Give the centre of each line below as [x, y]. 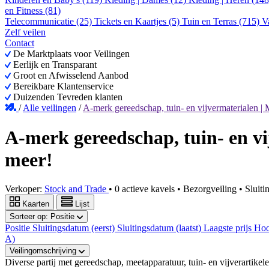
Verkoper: [25, 189]
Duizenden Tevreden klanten [67, 97]
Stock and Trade [77, 189]
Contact [20, 43]
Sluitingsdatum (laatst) [160, 228]
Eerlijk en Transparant [54, 65]
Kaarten [36, 204]
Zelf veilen [25, 32]
